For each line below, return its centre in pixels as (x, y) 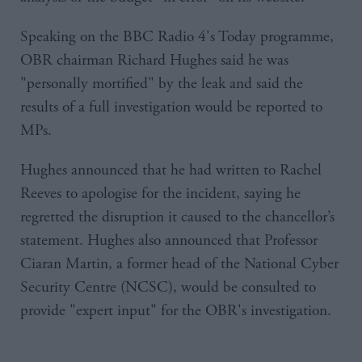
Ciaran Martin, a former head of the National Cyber (179, 263)
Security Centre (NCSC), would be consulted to (168, 287)
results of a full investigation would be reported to (171, 107)
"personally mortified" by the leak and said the (162, 83)
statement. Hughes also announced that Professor (169, 240)
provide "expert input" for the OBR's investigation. (178, 310)
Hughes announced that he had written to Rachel (171, 170)
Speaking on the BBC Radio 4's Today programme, (177, 36)
